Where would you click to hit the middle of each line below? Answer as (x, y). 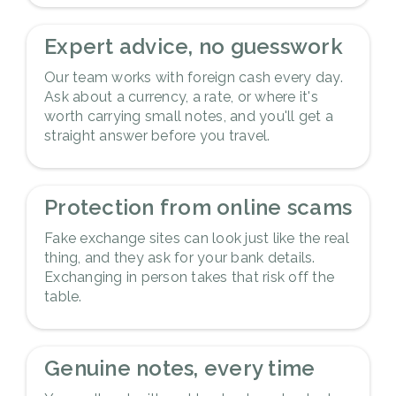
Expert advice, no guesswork (194, 46)
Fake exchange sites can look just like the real (197, 238)
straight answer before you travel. (157, 135)
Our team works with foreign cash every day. (194, 77)
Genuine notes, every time (180, 368)
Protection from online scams (198, 207)
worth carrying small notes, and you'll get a (189, 116)
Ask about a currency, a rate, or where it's (181, 96)
